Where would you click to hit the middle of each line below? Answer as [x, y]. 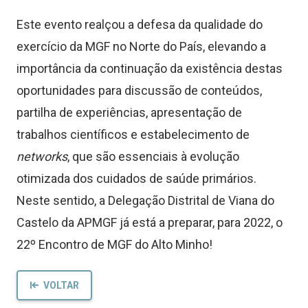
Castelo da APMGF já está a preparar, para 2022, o [150, 223]
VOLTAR [61, 285]
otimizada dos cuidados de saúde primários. [136, 179]
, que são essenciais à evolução [153, 157]
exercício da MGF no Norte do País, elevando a [141, 47]
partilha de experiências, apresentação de [129, 113]
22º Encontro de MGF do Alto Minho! [114, 245]
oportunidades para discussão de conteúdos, [139, 91]
